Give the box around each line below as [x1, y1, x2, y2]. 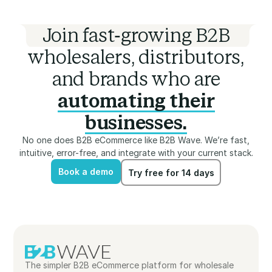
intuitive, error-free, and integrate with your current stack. [19, 148, 253, 158]
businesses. [84, 111, 188, 135]
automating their [57, 89, 215, 113]
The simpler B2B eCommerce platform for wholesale [25, 260, 234, 271]
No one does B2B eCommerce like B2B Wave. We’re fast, [22, 135, 250, 146]
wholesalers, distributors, [27, 46, 245, 69]
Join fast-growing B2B [42, 24, 230, 47]
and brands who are [52, 67, 220, 91]
